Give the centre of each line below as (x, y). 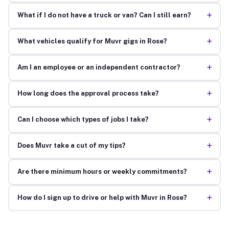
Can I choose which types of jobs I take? (83, 120)
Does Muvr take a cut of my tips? (71, 146)
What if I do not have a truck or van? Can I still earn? (104, 15)
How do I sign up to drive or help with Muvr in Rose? (102, 198)
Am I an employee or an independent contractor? (99, 67)
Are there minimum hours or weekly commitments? (102, 172)
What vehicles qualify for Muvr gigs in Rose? (92, 41)
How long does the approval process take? (88, 94)
